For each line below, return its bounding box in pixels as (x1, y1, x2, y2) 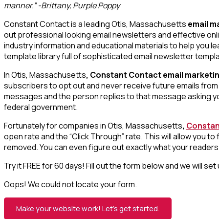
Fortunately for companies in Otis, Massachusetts (4, 120, 182, 131)
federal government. (4, 101, 78, 112)
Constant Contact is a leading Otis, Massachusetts (4, 18, 186, 29)
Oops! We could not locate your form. (4, 178, 137, 190)
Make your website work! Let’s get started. (16, 203, 159, 214)
